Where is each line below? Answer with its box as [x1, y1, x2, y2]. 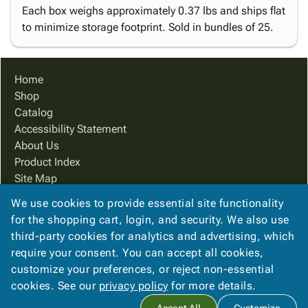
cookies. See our [11, 279, 99, 292]
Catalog [14, 106, 53, 119]
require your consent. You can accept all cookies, [11, 246, 264, 259]
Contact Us [14, 221, 69, 234]
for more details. [168, 279, 256, 292]
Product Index [14, 155, 80, 168]
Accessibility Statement [14, 122, 126, 135]
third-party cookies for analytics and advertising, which [11, 230, 294, 243]
